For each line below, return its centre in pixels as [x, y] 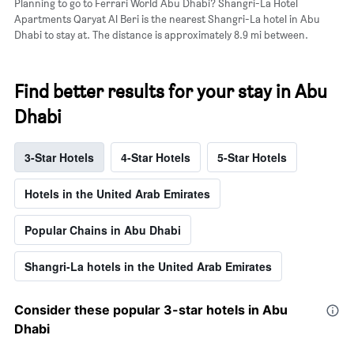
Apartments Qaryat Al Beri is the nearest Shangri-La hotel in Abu [167, 19]
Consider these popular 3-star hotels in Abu [151, 310]
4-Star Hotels [156, 158]
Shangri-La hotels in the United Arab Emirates [148, 267]
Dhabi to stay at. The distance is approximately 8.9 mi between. [161, 35]
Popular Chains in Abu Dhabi [103, 230]
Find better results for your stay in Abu [171, 92]
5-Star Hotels [252, 158]
